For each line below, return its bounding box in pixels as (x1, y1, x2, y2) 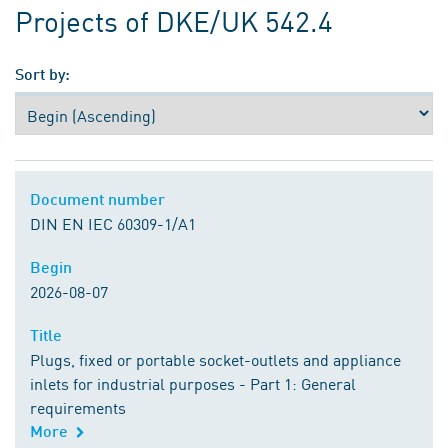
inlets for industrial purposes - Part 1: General (30, 372, 356, 395)
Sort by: (15, 64, 70, 84)
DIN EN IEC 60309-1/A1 (30, 212, 196, 235)
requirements (30, 396, 126, 419)
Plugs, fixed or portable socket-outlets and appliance (30, 348, 401, 371)
